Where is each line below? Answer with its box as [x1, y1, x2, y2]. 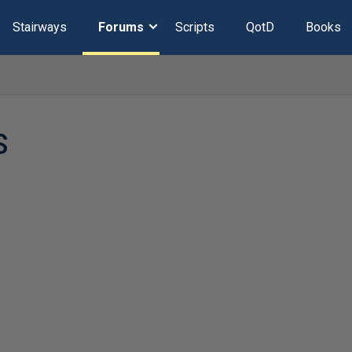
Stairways [12, 20, 67, 35]
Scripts [174, 20, 214, 35]
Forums [97, 20, 144, 35]
